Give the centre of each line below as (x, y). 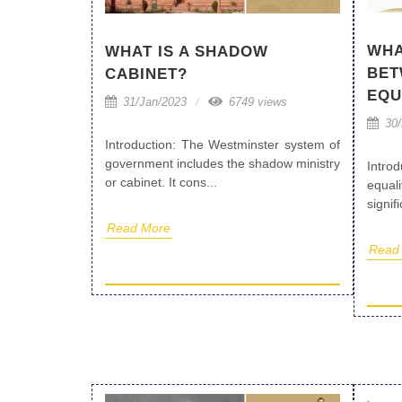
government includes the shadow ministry (223, 163)
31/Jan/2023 (153, 101)
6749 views (256, 101)
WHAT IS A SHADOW (187, 51)
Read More (139, 227)
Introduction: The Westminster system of (223, 144)
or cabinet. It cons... (161, 182)
